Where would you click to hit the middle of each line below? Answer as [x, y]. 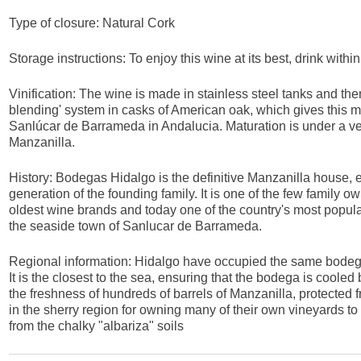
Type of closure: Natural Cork [92, 23]
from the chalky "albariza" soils [97, 326]
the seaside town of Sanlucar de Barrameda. [136, 226]
